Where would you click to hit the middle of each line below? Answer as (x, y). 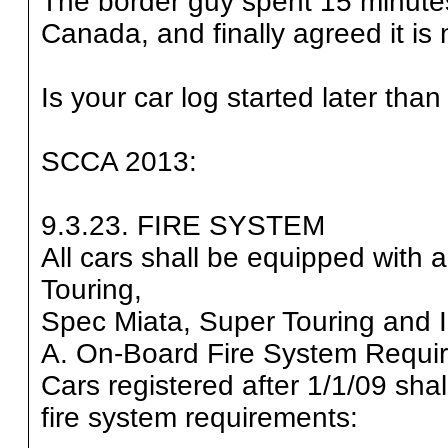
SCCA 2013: (118, 162)
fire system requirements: (199, 418)
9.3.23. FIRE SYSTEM (182, 226)
